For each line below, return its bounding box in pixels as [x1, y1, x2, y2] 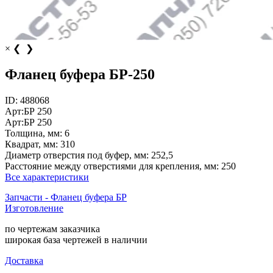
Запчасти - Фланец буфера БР [5, 191, 127, 202]
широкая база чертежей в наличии [5, 234, 147, 245]
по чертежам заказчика [5, 223, 100, 234]
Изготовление [5, 202, 63, 213]
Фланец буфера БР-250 [5, 66, 155, 82]
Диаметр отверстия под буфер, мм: [5, 149, 149, 160]
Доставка [5, 255, 43, 266]
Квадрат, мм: [5, 138, 58, 149]
